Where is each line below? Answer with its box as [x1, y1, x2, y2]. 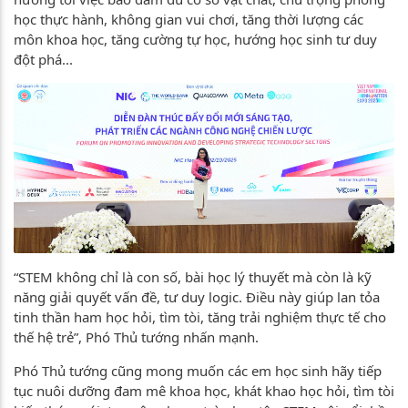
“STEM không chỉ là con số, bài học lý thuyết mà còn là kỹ [14, 267, 372, 286]
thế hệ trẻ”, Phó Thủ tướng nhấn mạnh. [14, 327, 259, 346]
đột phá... [14, 50, 73, 69]
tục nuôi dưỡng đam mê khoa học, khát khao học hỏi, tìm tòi [14, 381, 394, 400]
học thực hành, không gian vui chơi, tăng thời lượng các [14, 10, 363, 29]
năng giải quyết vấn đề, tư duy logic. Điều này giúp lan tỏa [14, 287, 380, 306]
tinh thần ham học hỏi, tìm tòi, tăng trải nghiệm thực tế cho [14, 307, 386, 326]
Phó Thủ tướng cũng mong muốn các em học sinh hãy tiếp [14, 361, 382, 380]
